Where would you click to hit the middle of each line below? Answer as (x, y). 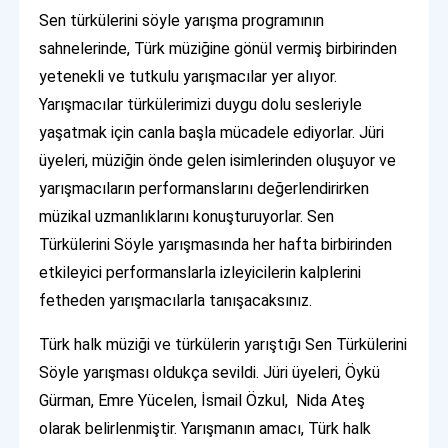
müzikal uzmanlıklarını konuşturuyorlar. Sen (187, 217)
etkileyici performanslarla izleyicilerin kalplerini (200, 273)
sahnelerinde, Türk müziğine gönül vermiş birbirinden (218, 49)
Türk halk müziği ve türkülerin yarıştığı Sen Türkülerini (223, 345)
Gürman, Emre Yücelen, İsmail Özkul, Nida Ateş (202, 401)
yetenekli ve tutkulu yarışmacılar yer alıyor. (188, 77)
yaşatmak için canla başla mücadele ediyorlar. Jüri (212, 133)
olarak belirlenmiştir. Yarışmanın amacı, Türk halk (205, 429)
